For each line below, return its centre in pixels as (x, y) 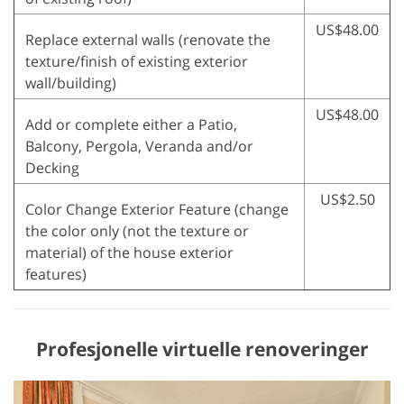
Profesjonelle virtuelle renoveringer (202, 349)
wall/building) (71, 83)
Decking (52, 168)
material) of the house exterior (129, 253)
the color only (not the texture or (137, 231)
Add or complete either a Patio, (131, 125)
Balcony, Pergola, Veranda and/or (139, 147)
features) (56, 275)
